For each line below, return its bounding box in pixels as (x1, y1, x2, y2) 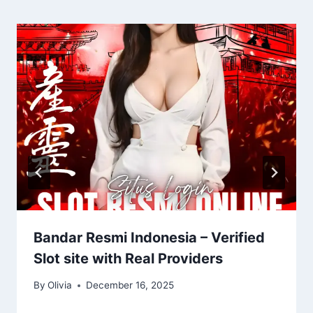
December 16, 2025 (86, 279, 175, 291)
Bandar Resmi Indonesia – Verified (34, 228, 265, 246)
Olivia (48, 279, 73, 291)
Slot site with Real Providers (34, 249, 223, 267)
